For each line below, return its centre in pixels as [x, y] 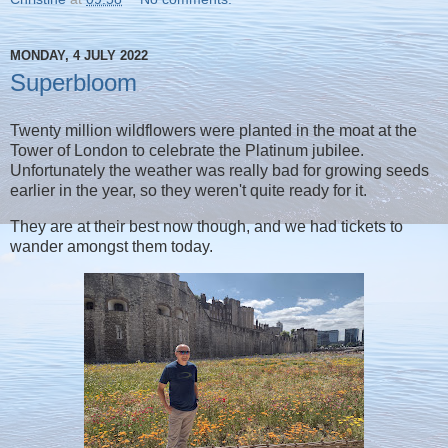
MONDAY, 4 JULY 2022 [79, 55]
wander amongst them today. [111, 246]
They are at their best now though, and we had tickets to [206, 226]
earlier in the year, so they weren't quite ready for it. [188, 190]
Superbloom [73, 83]
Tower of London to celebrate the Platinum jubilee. [187, 150]
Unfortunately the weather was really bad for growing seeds [219, 170]
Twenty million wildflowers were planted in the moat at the [213, 130]
